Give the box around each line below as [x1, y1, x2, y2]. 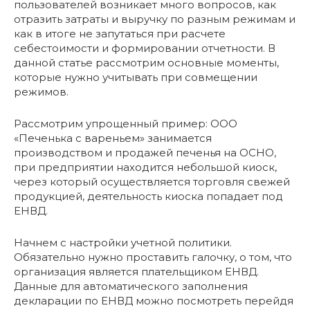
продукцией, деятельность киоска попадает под [14, 189, 283, 203]
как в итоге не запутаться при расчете [14, 26, 226, 40]
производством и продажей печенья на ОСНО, [14, 145, 276, 159]
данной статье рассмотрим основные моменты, [14, 55, 279, 69]
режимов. [14, 84, 69, 98]
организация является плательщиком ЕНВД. [14, 264, 259, 278]
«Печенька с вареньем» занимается [14, 131, 212, 145]
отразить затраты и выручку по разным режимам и [14, 12, 295, 26]
